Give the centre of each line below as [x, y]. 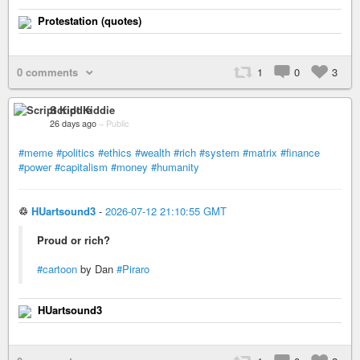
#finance [300, 153]
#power [35, 167]
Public [117, 124]
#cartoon [57, 269]
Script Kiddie [82, 110]
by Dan [97, 269]
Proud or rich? [74, 240]
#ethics [115, 153]
